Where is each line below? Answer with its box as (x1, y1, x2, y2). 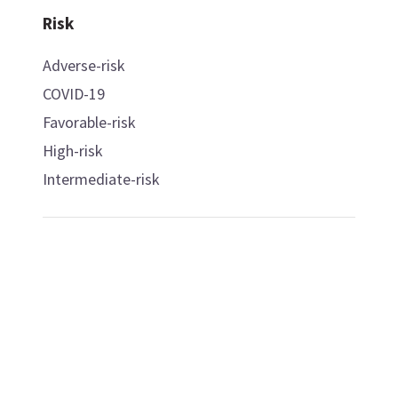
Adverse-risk (42, 54, 125, 76)
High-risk (42, 139, 103, 161)
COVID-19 (42, 83, 105, 104)
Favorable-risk (42, 111, 136, 132)
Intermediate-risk (42, 168, 160, 189)
